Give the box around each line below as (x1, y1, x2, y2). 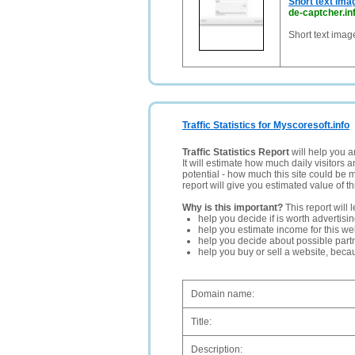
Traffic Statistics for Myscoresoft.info (182, 120, 349, 131)
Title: (191, 316, 212, 327)
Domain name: (191, 288, 254, 300)
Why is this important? (182, 202, 283, 213)
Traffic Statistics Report (182, 147, 289, 158)
